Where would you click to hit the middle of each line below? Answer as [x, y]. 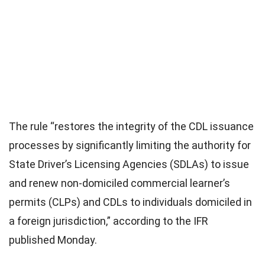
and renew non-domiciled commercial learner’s [119, 183]
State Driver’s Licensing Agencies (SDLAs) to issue [129, 164]
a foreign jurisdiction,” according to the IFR [109, 221]
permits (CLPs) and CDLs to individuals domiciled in [130, 202]
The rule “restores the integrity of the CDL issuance [131, 126]
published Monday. [53, 240]
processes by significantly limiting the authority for [130, 145]
